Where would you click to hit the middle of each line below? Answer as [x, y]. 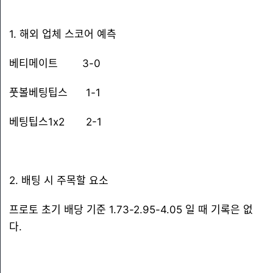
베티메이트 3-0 [55, 63]
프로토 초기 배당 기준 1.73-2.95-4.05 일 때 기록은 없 [131, 210]
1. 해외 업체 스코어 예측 [63, 34]
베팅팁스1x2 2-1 [55, 122]
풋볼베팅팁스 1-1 [55, 93]
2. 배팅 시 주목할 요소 [59, 180]
